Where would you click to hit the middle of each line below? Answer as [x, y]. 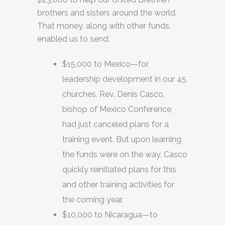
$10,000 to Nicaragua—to [110, 215]
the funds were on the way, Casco [125, 154]
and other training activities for [118, 185]
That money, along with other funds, [104, 26]
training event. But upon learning [122, 139]
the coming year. [93, 200]
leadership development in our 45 [124, 79]
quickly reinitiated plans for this [119, 170]
